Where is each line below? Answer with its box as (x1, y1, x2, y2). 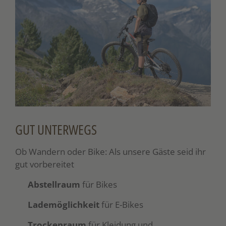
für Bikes (80, 179, 118, 191)
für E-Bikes (99, 199, 144, 211)
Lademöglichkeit (28, 199, 100, 211)
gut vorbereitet (15, 158, 74, 171)
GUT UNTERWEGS (15, 120, 97, 139)
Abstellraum (28, 179, 81, 191)
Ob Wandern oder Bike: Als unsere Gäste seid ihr (15, 146, 206, 158)
